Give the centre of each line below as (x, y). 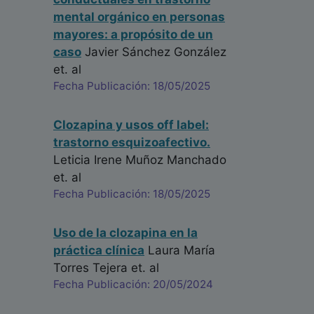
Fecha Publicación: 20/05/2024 (133, 285)
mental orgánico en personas (139, 17)
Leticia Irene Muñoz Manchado (140, 160)
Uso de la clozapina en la (125, 233)
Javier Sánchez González (154, 52)
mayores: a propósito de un (133, 35)
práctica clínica (99, 251)
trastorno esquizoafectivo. (132, 143)
